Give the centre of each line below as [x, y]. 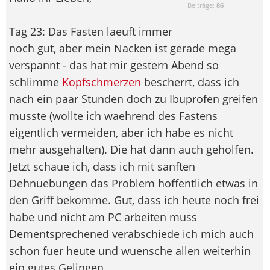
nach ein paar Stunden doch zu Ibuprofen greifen [133, 99]
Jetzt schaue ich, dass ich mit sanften [102, 166]
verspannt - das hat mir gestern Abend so [114, 65]
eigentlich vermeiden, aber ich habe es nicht [121, 132]
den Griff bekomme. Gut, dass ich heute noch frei [134, 200]
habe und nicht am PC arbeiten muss [105, 217]
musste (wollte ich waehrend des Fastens [113, 115]
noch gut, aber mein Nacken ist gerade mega [123, 48]
